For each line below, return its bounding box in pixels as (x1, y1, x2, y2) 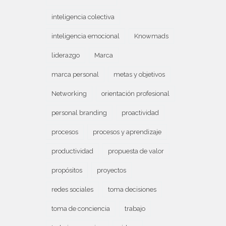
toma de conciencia (51, 205, 110, 212)
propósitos (51, 166, 82, 174)
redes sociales (51, 186, 93, 193)
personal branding (51, 109, 107, 117)
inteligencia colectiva (51, 13, 115, 21)
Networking (51, 90, 87, 97)
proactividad (122, 109, 159, 117)
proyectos (97, 166, 126, 174)
